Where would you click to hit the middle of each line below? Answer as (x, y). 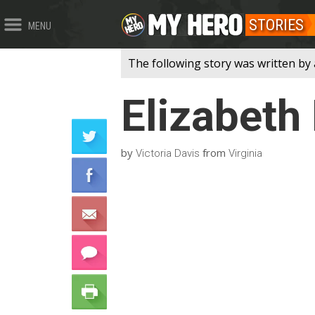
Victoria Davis (168, 153)
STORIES (276, 25)
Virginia (245, 153)
